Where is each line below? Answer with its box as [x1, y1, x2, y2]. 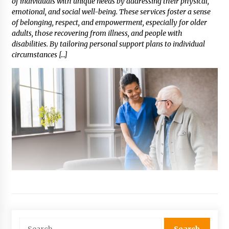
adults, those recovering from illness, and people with [11, 28, 182, 38]
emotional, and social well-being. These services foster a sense [11, 7, 211, 16]
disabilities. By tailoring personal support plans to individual [11, 39, 205, 49]
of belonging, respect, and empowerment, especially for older [11, 17, 207, 27]
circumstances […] [11, 50, 67, 59]
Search [18, 217, 40, 227]
